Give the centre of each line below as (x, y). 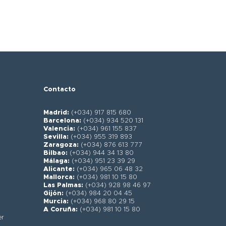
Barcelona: (63, 121)
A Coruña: (60, 210)
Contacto (59, 90)
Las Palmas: (63, 186)
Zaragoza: (62, 145)
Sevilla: (57, 137)
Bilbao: (55, 153)
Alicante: (59, 169)
